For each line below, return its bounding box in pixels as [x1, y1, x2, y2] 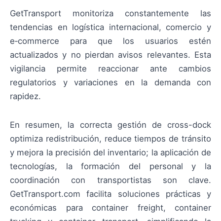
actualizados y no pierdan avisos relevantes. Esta [10, 49, 211, 60]
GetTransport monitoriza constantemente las [10, 8, 211, 18]
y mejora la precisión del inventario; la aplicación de [10, 147, 211, 157]
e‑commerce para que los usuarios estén [10, 36, 211, 46]
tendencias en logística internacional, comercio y [10, 22, 211, 32]
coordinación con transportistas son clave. [10, 175, 211, 185]
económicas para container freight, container [10, 202, 211, 213]
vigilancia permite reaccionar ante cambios [10, 63, 211, 74]
